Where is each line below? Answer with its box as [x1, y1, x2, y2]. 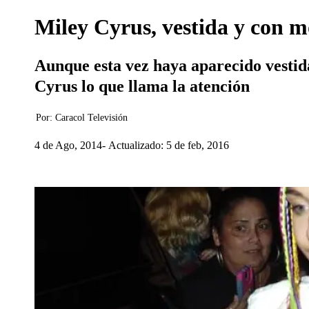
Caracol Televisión [55, 112, 128, 123]
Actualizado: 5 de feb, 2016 [108, 139, 229, 151]
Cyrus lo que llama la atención [34, 77, 250, 95]
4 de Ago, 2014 [34, 139, 102, 151]
